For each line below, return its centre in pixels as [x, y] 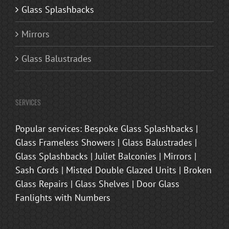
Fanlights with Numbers [63, 197]
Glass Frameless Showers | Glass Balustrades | [106, 142]
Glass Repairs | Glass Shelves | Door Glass [97, 184]
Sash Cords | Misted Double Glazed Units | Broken [113, 170]
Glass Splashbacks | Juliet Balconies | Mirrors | [106, 156]
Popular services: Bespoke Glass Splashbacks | [107, 128]
